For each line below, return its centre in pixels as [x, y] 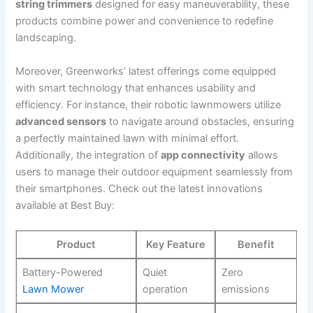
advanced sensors [61, 121]
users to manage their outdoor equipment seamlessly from [154, 172]
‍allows [262, 155]
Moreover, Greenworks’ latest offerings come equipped [146, 71]
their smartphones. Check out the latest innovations [139, 188]
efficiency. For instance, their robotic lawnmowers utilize [148, 104]
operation [165, 290]
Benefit [256, 245]
